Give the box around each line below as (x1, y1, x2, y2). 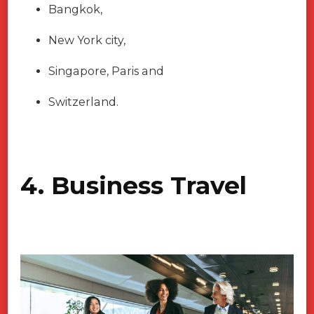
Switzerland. (48, 95, 121, 109)
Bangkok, (48, 3, 102, 17)
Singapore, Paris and (48, 64, 164, 78)
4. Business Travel (20, 170, 247, 201)
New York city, (48, 34, 125, 48)
